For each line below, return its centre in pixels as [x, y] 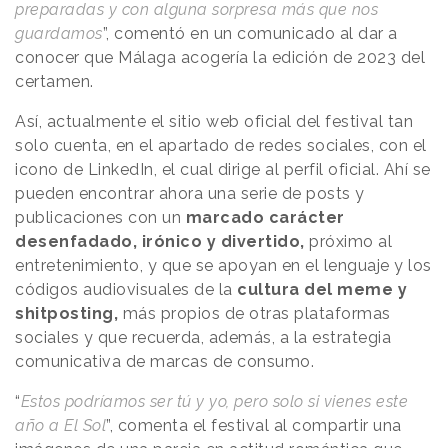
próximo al [350, 242]
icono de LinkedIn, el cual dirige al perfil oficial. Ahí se [223, 170]
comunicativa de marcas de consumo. [167, 362]
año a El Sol [60, 426]
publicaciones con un [100, 218]
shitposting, [66, 314]
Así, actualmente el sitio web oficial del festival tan [214, 122]
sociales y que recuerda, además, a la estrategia [203, 338]
